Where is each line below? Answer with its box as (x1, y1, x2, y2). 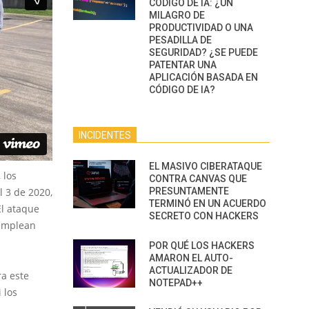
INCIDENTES (79, 130, 131, 141)
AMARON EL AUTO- (149, 252, 233, 263)
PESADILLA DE (149, 34, 212, 46)
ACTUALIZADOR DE (149, 265, 232, 276)
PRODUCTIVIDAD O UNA (149, 22, 253, 33)
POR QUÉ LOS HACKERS (149, 240, 255, 251)
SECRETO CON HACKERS (149, 210, 259, 221)
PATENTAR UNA (149, 59, 217, 70)
